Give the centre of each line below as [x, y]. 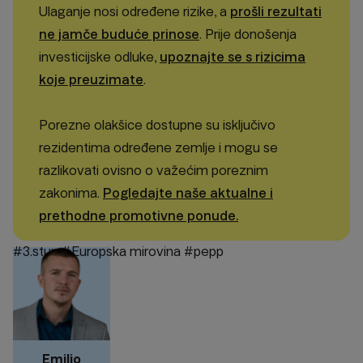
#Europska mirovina [121, 252]
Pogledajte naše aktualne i [188, 194]
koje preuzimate [91, 80]
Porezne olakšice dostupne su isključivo [157, 126]
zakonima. [71, 194]
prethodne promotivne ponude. [139, 216]
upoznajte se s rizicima [233, 58]
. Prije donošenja [248, 35]
